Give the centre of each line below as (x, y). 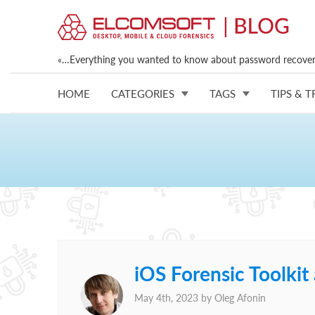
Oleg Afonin (240, 298)
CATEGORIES (143, 93)
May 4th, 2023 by (174, 298)
